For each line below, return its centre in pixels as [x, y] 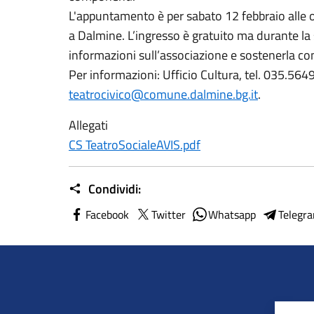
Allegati [88, 125]
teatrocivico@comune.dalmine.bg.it [163, 94]
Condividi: [113, 189]
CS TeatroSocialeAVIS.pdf [135, 145]
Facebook [107, 214]
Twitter [169, 214]
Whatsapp [232, 214]
